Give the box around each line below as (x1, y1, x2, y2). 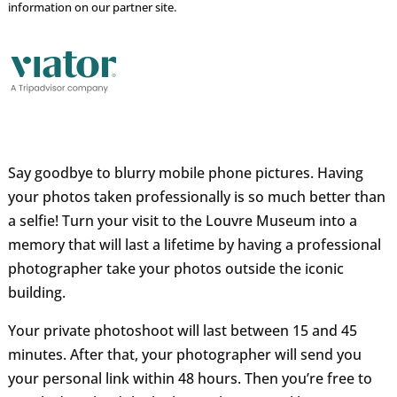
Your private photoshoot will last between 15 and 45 (7, 321, 357, 341)
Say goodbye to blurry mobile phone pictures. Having (7, 163, 363, 183)
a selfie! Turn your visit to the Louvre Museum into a (7, 211, 357, 231)
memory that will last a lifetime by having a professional (7, 235, 381, 255)
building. (7, 283, 66, 303)
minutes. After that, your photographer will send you (7, 345, 362, 365)
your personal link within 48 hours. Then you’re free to (7, 369, 372, 389)
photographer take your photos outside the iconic (7, 259, 344, 279)
